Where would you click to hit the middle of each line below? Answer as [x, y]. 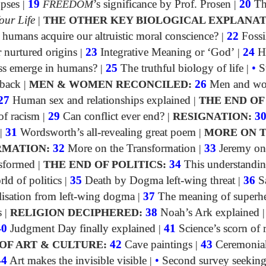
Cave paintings [157, 245]
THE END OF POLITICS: [105, 165]
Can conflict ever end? [112, 117]
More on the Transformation [130, 149]
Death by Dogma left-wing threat [159, 181]
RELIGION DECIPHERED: [76, 213]
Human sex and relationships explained [100, 101]
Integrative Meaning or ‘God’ [166, 53]
